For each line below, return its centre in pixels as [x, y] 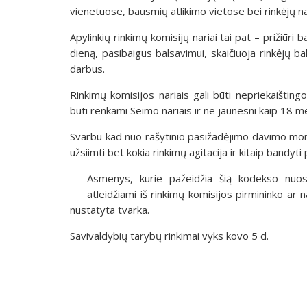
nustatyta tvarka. [110, 209]
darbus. [90, 68]
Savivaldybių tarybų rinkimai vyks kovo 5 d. [169, 235]
